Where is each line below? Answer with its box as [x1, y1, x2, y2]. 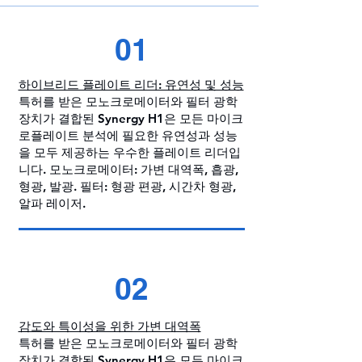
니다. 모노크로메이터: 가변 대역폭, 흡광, [18, 162, 238, 177]
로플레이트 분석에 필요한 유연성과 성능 [18, 128, 238, 143]
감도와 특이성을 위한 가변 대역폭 [18, 318, 201, 334]
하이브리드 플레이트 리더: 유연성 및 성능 [18, 77, 244, 92]
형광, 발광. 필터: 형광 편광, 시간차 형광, [18, 179, 236, 194]
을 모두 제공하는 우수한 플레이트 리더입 [18, 145, 241, 160]
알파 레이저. [18, 196, 86, 211]
